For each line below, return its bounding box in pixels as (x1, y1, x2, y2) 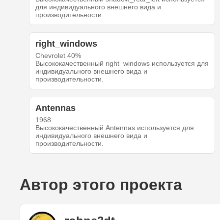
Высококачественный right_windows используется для (35, 59, 209, 68)
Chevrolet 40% (35, 52, 81, 60)
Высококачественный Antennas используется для (35, 124, 194, 132)
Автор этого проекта (20, 176, 182, 194)
